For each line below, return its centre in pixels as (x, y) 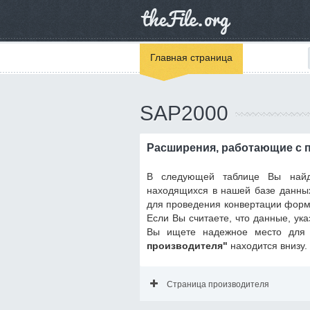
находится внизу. (267, 246)
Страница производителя (218, 284)
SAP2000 (184, 113)
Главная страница (191, 57)
